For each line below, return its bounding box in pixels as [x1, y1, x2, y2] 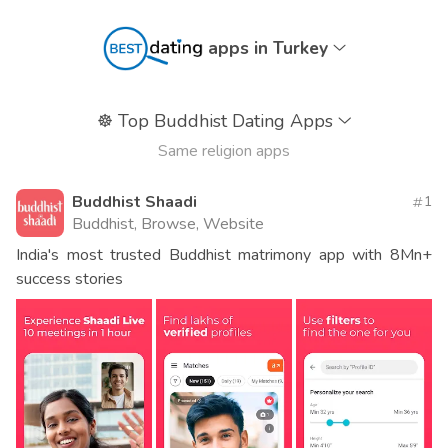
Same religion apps [158, 140, 290, 163]
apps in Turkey [207, 36, 333, 61]
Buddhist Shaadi [72, 191, 197, 214]
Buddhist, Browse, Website [72, 213, 264, 236]
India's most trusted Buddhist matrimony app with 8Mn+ [16, 244, 432, 267]
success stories [16, 268, 123, 291]
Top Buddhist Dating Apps [112, 109, 338, 134]
